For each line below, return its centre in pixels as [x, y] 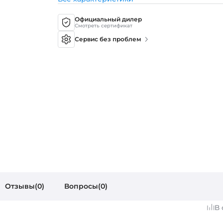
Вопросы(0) [86, 186]
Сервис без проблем [108, 39]
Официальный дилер [109, 19]
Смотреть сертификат [104, 26]
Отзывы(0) [25, 186]
